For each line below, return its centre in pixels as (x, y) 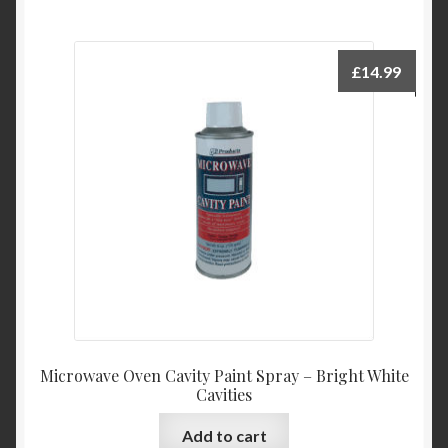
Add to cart (224, 435)
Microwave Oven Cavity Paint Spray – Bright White (224, 376)
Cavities (224, 395)
